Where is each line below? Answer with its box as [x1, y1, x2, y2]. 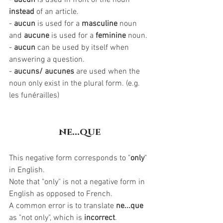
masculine [82, 19, 117, 29]
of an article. [36, 7, 79, 17]
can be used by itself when [35, 43, 131, 53]
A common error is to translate [9, 201, 116, 211]
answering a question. [9, 55, 85, 65]
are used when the [74, 67, 142, 77]
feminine [96, 31, 126, 41]
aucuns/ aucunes [14, 67, 74, 77]
